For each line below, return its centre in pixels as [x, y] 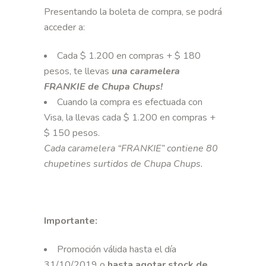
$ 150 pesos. [72, 133]
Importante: [71, 221]
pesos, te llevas [78, 72]
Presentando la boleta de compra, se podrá [133, 12]
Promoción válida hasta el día [117, 250]
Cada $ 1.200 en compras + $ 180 [129, 56]
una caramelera [146, 72]
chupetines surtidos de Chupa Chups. [123, 164]
